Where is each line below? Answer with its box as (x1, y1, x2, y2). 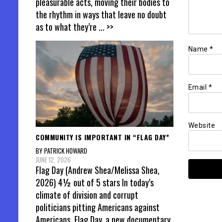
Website (188, 121, 215, 130)
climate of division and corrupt (36, 188, 138, 202)
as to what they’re (36, 20, 99, 33)
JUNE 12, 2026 (36, 155, 71, 165)
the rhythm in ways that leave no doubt (36, 7, 166, 21)
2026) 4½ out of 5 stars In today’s (36, 176, 154, 189)
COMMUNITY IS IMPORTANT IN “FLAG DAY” (36, 131, 169, 142)
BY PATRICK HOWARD (36, 146, 87, 156)
